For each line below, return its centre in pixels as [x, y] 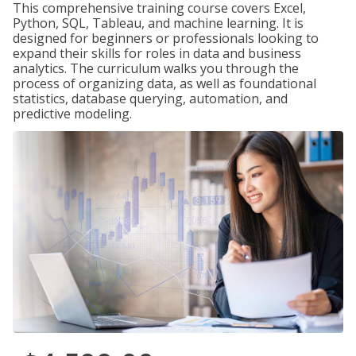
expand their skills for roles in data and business [157, 53]
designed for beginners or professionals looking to [166, 38]
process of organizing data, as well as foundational [164, 83]
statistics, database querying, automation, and [150, 99]
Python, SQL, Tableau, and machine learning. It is [158, 23]
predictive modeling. [72, 114]
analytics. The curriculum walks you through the [156, 68]
